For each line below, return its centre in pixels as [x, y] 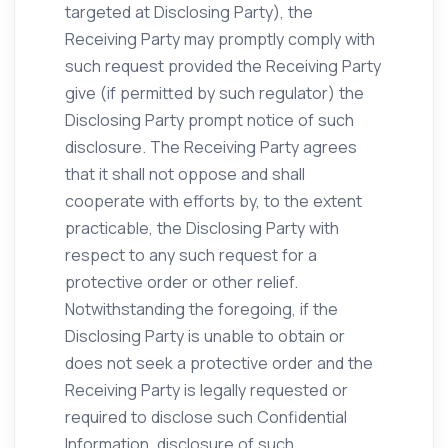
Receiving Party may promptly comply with [220, 39]
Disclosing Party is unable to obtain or [205, 336]
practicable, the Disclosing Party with [202, 228]
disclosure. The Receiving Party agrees [211, 147]
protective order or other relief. [181, 282]
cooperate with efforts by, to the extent [213, 201]
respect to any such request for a [191, 255]
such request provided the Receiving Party [223, 66]
